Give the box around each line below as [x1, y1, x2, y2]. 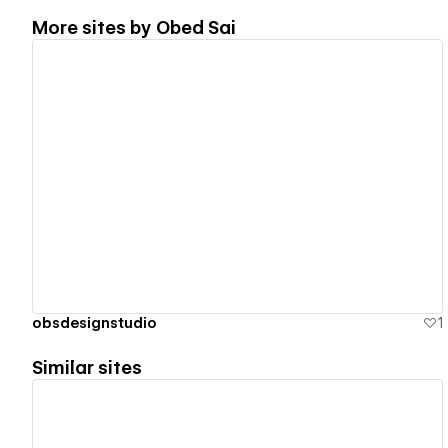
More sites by [32, 16, 156, 38]
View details [181, 167, 277, 186]
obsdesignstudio [32, 314, 157, 331]
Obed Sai [156, 16, 236, 38]
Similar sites [32, 356, 142, 378]
